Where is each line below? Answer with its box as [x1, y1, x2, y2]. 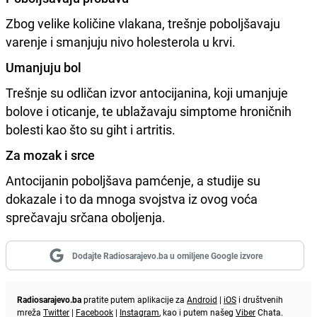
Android [187, 293, 217, 305]
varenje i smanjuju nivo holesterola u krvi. [6, 33, 236, 50]
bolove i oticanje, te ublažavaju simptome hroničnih [6, 102, 292, 120]
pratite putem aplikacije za [81, 293, 187, 305]
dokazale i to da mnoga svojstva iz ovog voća [6, 190, 258, 207]
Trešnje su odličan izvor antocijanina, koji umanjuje [6, 83, 288, 101]
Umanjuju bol [6, 58, 84, 76]
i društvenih [236, 293, 283, 305]
